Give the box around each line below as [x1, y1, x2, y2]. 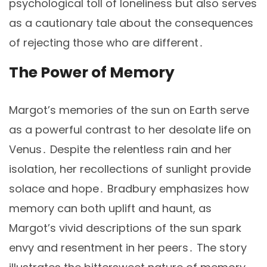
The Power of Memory [9, 62, 175, 83]
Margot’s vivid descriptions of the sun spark [9, 221, 241, 236]
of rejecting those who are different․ [9, 35, 204, 50]
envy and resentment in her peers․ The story [9, 240, 247, 256]
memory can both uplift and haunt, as [9, 201, 212, 216]
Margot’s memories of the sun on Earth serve [9, 103, 249, 118]
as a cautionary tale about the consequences [9, 15, 253, 30]
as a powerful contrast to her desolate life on [9, 122, 251, 138]
